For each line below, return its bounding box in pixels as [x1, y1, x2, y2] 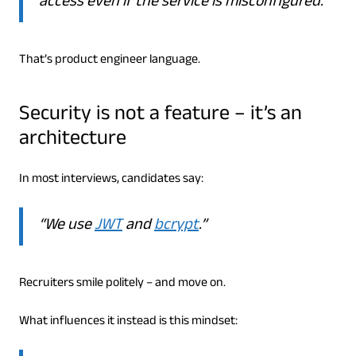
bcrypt [153, 213, 199, 241]
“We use [38, 213, 95, 241]
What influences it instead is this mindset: [18, 311, 238, 334]
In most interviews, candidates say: [18, 169, 203, 192]
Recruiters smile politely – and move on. [18, 273, 226, 296]
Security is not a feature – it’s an [18, 99, 302, 134]
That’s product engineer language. [18, 50, 200, 72]
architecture [18, 123, 126, 159]
